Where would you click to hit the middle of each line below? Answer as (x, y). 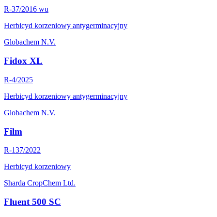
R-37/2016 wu (26, 9)
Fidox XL (23, 61)
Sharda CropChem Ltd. (40, 183)
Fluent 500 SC (32, 201)
